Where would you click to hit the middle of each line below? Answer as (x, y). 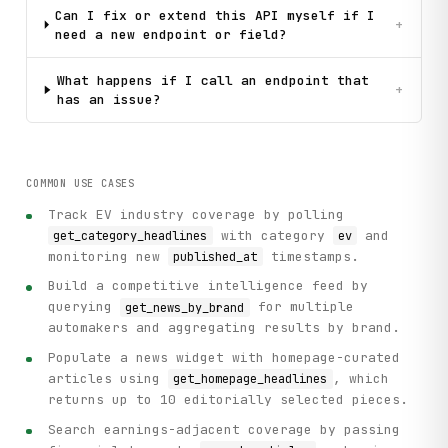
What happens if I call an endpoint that (212, 80)
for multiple (301, 307)
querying (84, 307)
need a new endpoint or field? (170, 34)
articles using (108, 379)
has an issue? (108, 99)
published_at (215, 256)
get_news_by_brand (185, 307)
